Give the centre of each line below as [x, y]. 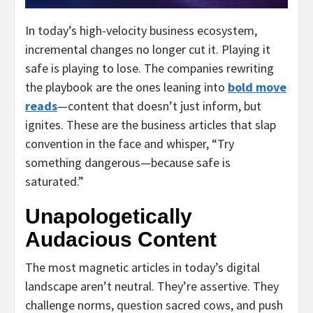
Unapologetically [109, 216]
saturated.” [54, 181]
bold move [257, 87]
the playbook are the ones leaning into [126, 87]
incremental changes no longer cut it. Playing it [148, 49]
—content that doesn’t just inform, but [159, 105]
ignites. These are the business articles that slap [151, 124]
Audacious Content [121, 239]
